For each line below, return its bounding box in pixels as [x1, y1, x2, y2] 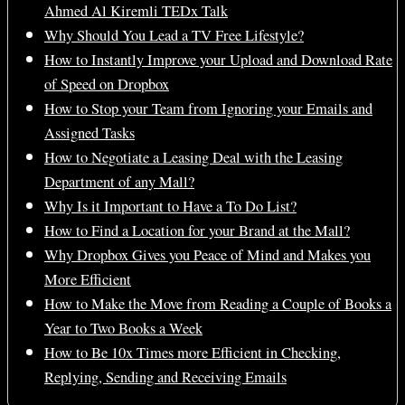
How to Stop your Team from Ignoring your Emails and [44, 99, 372, 119]
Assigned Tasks [44, 123, 135, 144]
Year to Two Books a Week [44, 318, 202, 339]
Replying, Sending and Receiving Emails [44, 367, 287, 388]
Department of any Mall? [44, 172, 194, 193]
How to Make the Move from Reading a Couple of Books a [44, 294, 391, 315]
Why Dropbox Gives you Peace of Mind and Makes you [44, 245, 371, 266]
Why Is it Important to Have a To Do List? [44, 196, 297, 217]
